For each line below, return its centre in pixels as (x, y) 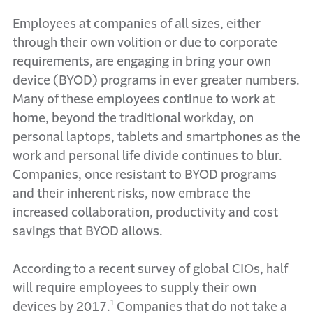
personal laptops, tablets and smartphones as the (156, 137)
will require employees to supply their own (134, 288)
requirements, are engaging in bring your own (142, 61)
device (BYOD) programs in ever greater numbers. (156, 80)
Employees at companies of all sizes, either (137, 24)
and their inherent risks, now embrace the (132, 194)
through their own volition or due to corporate (145, 43)
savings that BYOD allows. (88, 231)
